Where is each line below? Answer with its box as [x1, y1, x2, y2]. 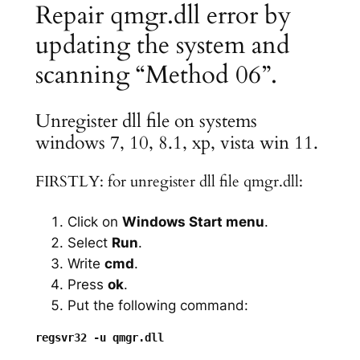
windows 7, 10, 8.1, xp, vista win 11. [35, 130, 318, 156]
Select [67, 234, 112, 251]
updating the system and [35, 27, 290, 62]
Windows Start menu [121, 213, 264, 230]
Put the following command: [67, 297, 248, 313]
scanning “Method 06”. [35, 57, 277, 92]
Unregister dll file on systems [35, 108, 257, 134]
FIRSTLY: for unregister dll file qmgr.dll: [35, 172, 303, 193]
